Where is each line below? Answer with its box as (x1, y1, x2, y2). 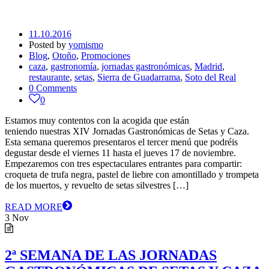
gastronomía (50, 61, 97, 72)
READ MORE (5, 202, 62, 213)
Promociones (81, 50, 130, 61)
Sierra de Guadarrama (97, 72, 180, 83)
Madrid (195, 61, 222, 72)
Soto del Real (185, 72, 236, 83)
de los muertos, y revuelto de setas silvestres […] (5, 180, 189, 191)
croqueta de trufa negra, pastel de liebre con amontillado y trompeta (5, 169, 259, 180)
